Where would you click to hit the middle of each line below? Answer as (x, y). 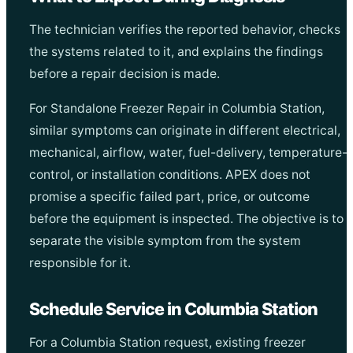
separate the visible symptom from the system (165, 241)
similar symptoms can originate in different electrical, (184, 131)
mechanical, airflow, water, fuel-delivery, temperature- (188, 153)
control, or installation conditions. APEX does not (169, 175)
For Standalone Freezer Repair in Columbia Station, (176, 109)
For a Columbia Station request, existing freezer (167, 343)
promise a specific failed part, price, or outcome (169, 197)
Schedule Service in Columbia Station (173, 309)
